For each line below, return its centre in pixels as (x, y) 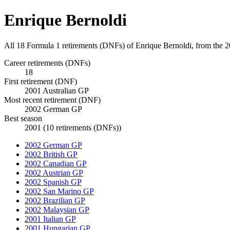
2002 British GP (51, 154)
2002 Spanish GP (53, 182)
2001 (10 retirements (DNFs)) (73, 127)
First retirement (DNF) (41, 81)
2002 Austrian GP (54, 172)
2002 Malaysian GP (57, 209)
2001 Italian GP (50, 219)
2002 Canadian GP (56, 163)
